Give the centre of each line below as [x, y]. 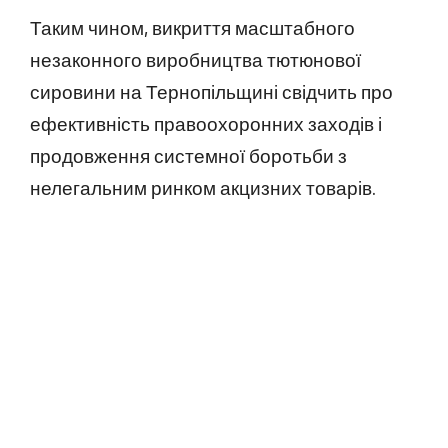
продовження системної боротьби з [188, 155]
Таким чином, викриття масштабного [192, 27]
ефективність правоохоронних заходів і [206, 123]
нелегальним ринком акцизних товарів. [203, 187]
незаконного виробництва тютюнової [195, 59]
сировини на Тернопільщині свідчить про [211, 91]
